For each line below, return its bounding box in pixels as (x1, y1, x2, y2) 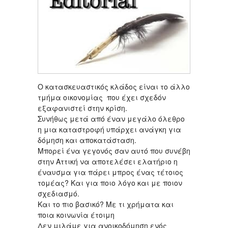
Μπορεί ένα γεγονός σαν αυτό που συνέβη (38, 146, 190, 156)
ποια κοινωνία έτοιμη (38, 210, 115, 220)
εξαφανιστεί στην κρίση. (38, 103, 127, 113)
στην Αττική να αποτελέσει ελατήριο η (38, 156, 178, 167)
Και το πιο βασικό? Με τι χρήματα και (38, 199, 174, 210)
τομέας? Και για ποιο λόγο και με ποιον (38, 178, 182, 188)
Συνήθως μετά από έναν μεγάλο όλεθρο (38, 113, 185, 124)
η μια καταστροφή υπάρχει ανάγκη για (38, 124, 181, 135)
